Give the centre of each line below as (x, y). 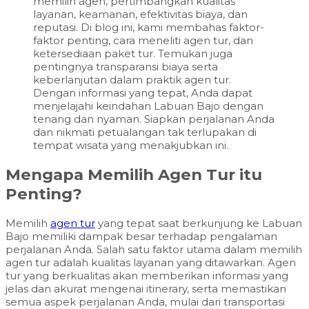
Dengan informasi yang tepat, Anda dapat (143, 93)
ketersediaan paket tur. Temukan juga (133, 54)
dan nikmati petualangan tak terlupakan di (145, 132)
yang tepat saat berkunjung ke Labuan (199, 223)
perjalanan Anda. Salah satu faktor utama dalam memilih (154, 249)
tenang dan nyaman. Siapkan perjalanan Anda (154, 119)
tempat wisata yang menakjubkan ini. (131, 146)
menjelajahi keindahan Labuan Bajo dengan (148, 106)
